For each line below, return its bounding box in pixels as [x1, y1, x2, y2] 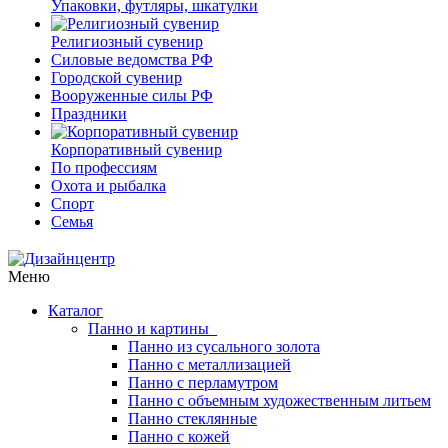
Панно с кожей [128, 428, 230, 445]
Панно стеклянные [128, 410, 257, 427]
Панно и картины [88, 320, 217, 337]
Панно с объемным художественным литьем [128, 392, 431, 409]
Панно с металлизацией [128, 356, 291, 373]
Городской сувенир [51, 69, 182, 86]
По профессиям [51, 159, 157, 176]
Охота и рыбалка [51, 177, 166, 194]
